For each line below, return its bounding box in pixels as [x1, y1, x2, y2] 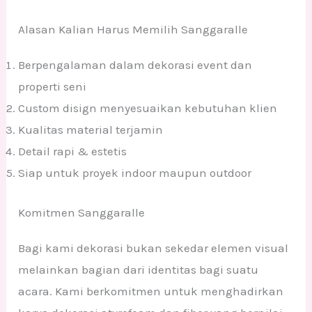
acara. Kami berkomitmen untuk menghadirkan [18, 283, 284, 298]
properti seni [18, 79, 87, 94]
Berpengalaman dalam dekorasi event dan [18, 58, 253, 72]
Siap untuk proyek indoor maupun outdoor [18, 166, 252, 180]
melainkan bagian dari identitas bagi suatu [18, 262, 259, 276]
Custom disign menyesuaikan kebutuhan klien [18, 101, 278, 116]
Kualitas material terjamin [18, 123, 164, 137]
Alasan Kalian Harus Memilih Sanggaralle [18, 22, 249, 37]
